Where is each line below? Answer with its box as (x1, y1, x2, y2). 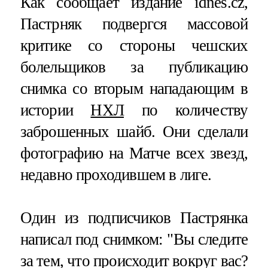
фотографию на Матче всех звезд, (20, 144, 248, 163)
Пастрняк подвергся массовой (20, 15, 248, 33)
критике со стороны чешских (20, 36, 248, 55)
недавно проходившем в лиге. (20, 166, 212, 184)
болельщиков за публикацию (20, 58, 248, 77)
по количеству (124, 101, 248, 120)
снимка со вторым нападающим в (20, 80, 248, 98)
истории (20, 101, 91, 120)
